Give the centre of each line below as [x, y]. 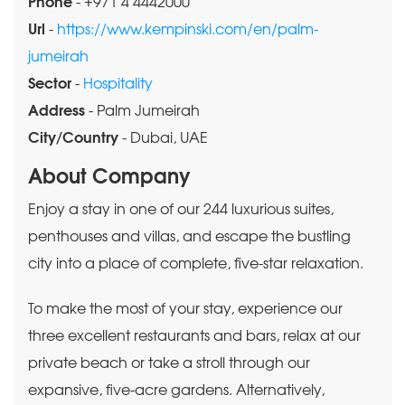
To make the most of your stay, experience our [185, 309]
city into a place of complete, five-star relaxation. [198, 264]
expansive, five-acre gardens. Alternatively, [176, 391]
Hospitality [118, 84]
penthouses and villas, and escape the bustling [189, 237]
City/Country [73, 138]
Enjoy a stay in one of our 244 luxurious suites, [181, 210]
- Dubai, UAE [163, 138]
